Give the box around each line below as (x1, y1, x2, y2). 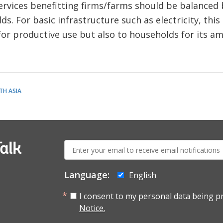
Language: (64, 169, 110, 181)
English (129, 170, 156, 181)
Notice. (79, 203, 105, 214)
